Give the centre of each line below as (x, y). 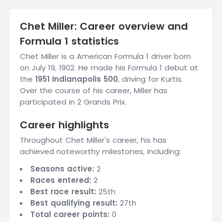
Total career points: (70, 214)
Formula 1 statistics (69, 41)
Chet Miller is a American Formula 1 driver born (105, 56)
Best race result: (63, 192)
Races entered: (61, 180)
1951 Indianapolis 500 (77, 79)
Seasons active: (62, 169)
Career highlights (64, 125)
